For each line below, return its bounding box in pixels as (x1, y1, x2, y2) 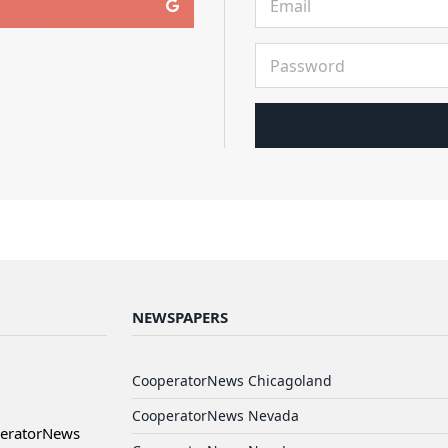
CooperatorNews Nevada (132, 406, 299, 425)
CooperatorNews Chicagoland (132, 371, 332, 390)
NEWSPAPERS (132, 307, 228, 327)
